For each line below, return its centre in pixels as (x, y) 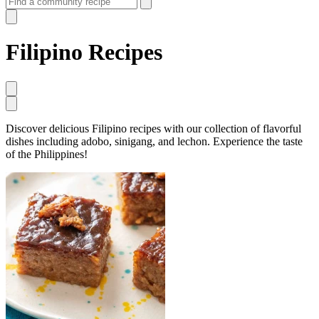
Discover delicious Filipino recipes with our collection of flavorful (153, 128)
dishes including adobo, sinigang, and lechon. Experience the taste (154, 141)
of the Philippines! (47, 154)
